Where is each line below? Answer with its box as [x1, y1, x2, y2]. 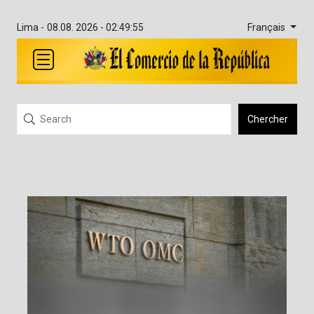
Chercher [247, 114, 288, 125]
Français [247, 21, 288, 34]
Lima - [17, 22, 44, 33]
